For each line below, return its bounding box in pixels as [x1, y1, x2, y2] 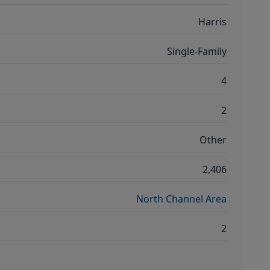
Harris [198, 15, 227, 28]
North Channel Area [136, 192, 227, 206]
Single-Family [167, 45, 227, 58]
